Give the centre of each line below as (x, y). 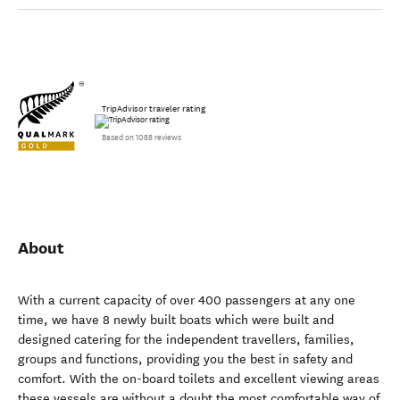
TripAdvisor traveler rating (154, 109)
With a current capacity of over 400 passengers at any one (187, 300)
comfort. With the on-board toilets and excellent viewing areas (199, 379)
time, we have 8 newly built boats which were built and (176, 320)
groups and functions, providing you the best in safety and (185, 359)
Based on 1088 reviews (142, 137)
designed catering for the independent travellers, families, (186, 340)
